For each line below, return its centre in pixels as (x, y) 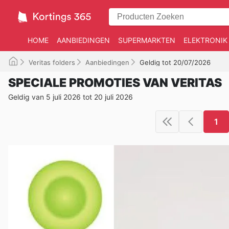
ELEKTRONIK (205, 40)
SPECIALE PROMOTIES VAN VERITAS (115, 83)
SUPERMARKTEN (147, 40)
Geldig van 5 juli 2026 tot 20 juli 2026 (71, 97)
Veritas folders (52, 62)
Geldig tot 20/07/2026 (175, 62)
